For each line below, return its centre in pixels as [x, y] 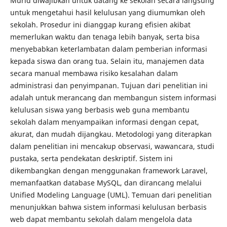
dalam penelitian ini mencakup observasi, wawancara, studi [112, 146]
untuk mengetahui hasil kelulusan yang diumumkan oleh [107, 12]
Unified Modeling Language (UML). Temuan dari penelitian [111, 195]
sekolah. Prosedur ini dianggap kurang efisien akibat [100, 24]
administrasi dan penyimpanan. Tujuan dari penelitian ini [109, 85]
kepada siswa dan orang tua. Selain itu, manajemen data [107, 61]
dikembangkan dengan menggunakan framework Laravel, [109, 170]
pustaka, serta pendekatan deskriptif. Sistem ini [91, 158]
